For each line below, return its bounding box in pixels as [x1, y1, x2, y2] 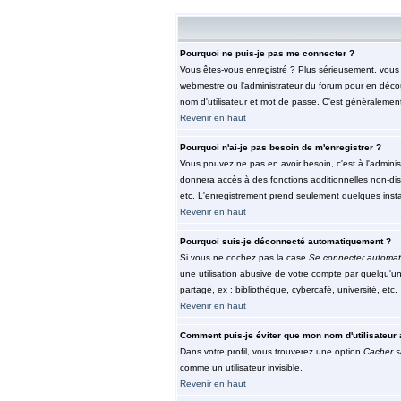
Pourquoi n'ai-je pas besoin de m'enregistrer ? [179, 142, 381, 152]
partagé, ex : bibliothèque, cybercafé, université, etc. [179, 285, 397, 294]
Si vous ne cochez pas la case [179, 252, 309, 262]
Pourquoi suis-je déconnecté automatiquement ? [179, 236, 391, 246]
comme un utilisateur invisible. [179, 363, 303, 372]
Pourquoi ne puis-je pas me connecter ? [179, 48, 354, 58]
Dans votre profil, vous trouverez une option [179, 346, 363, 356]
